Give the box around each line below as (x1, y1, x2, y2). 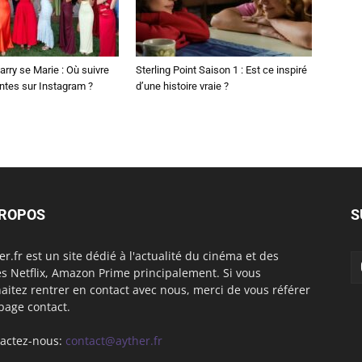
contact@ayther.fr (65, 332, 162, 348)
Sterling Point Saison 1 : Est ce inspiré (136, 63, 307, 76)
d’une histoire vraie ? (136, 79, 229, 92)
